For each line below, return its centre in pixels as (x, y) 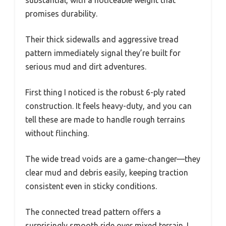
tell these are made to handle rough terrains (105, 119)
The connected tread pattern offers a (93, 212)
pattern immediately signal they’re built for (103, 53)
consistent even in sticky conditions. (91, 186)
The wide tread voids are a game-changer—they (113, 159)
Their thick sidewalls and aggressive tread (102, 39)
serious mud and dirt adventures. (86, 66)
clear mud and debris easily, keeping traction (107, 172)
